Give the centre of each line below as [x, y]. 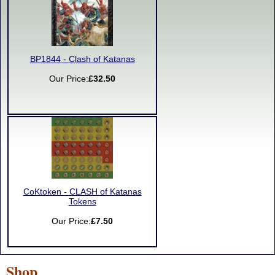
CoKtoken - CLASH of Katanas [82, 192]
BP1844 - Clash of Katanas [82, 59]
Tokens [82, 202]
